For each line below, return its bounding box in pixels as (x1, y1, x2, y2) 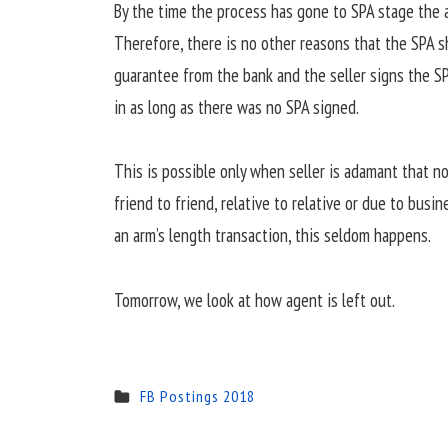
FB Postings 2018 (139, 386, 255, 407)
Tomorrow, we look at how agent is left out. (113, 287, 395, 312)
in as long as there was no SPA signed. (113, 94, 359, 119)
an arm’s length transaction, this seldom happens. (113, 223, 431, 248)
